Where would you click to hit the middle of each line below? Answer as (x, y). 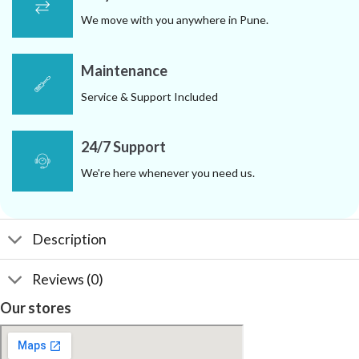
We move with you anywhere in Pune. (175, 19)
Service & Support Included (149, 96)
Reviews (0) (68, 279)
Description (70, 239)
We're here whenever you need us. (168, 173)
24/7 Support (123, 147)
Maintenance (124, 70)
